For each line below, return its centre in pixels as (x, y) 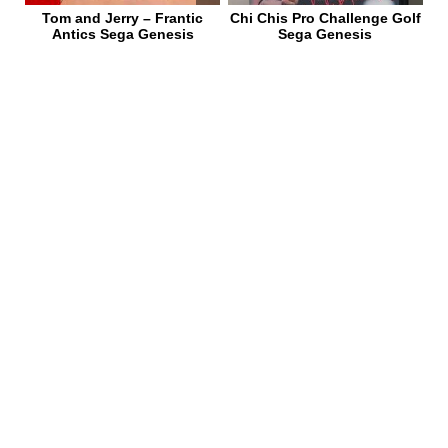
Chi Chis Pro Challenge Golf (325, 17)
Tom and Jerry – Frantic (123, 17)
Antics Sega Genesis (122, 33)
